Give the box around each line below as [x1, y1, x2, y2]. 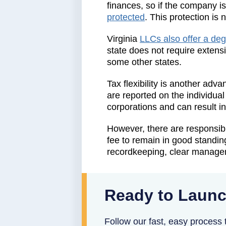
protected [107, 12, 145, 23]
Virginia [107, 34, 137, 44]
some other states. [107, 57, 182, 68]
